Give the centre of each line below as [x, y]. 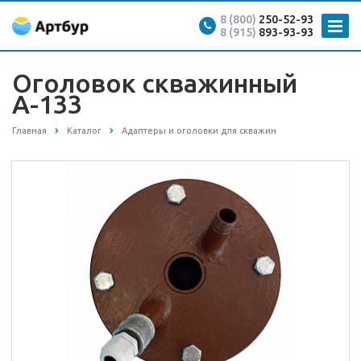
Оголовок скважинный [155, 83]
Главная [29, 131]
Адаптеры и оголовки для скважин [199, 131]
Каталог [84, 131]
